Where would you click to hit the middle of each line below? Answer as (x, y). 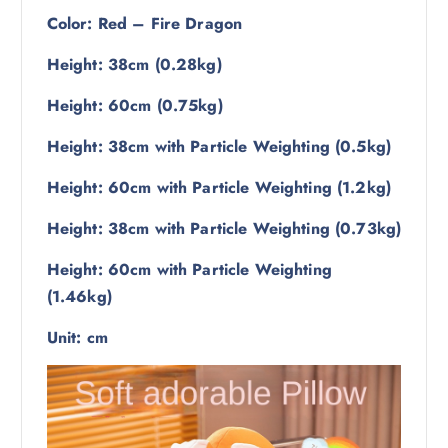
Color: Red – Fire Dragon (144, 23)
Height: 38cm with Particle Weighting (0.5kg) (218, 146)
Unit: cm (77, 338)
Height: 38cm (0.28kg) (134, 64)
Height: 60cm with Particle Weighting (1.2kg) (218, 187)
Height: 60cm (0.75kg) (134, 105)
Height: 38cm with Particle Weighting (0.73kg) (224, 229)
